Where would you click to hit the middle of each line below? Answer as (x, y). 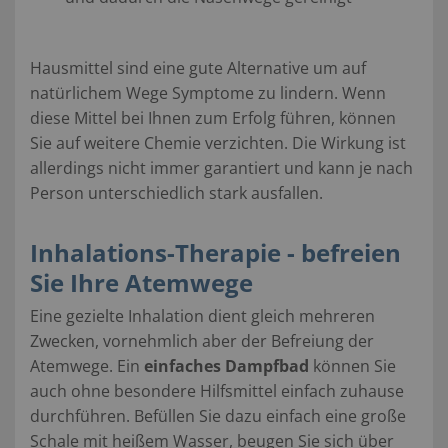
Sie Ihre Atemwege (141, 282)
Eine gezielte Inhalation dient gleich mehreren (202, 315)
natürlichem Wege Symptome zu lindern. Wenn (208, 92)
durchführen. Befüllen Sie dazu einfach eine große (218, 415)
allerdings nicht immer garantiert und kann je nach (221, 167)
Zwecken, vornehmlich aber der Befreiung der (202, 340)
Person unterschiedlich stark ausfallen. (176, 192)
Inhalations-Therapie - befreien (215, 252)
